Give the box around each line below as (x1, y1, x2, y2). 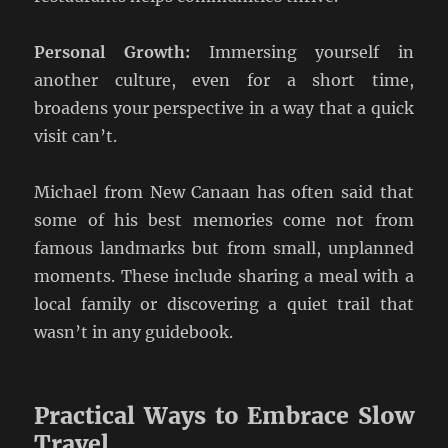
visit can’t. (34, 126, 118, 147)
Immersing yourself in (189, 42, 414, 63)
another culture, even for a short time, (34, 70, 414, 91)
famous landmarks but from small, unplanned (34, 238, 414, 259)
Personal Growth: (34, 42, 190, 63)
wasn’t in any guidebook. (34, 322, 234, 343)
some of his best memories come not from (34, 210, 414, 231)
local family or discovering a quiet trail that (34, 294, 414, 315)
